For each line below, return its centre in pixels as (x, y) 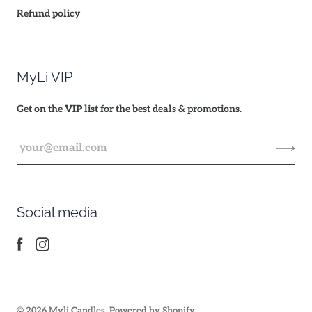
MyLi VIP (45, 78)
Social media (57, 213)
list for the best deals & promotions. (162, 109)
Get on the (41, 109)
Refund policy (48, 14)
